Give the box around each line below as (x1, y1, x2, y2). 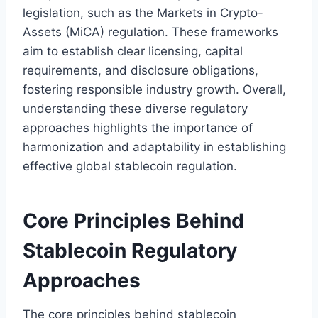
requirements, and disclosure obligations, (23, 62, 258, 77)
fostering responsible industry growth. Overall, (23, 82, 286, 97)
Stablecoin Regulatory (23, 238, 237, 263)
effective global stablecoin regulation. (23, 158, 237, 173)
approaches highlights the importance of (23, 120, 253, 135)
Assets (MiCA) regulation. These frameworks (23, 24, 278, 39)
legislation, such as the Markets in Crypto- (23, 5, 263, 20)
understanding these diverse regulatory (23, 101, 248, 116)
